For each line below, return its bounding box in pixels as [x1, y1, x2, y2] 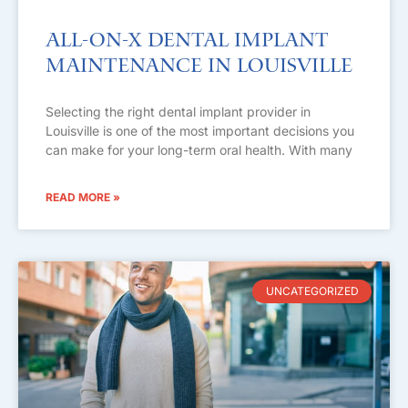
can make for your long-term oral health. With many [46, 142, 352, 158]
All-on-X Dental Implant [46, 30, 329, 52]
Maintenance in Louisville [46, 56, 352, 77]
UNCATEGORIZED [265, 284, 359, 299]
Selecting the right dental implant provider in [46, 104, 311, 119]
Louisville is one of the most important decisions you [46, 123, 354, 138]
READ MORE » [46, 190, 120, 204]
